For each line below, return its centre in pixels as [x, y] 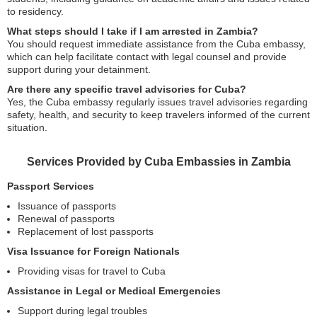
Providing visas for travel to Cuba [92, 271]
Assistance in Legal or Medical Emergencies [114, 291]
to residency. [35, 11]
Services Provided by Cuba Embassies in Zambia [158, 162]
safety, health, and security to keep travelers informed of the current [158, 115]
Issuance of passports [67, 206]
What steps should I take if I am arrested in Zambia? [133, 31]
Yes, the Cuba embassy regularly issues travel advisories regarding [157, 102]
